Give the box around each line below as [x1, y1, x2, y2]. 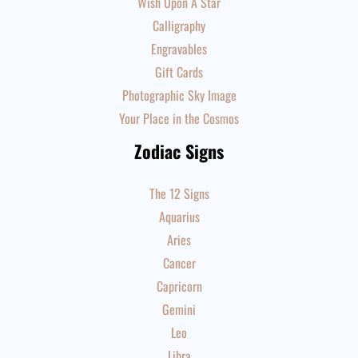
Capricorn [156, 276, 202, 296]
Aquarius [158, 207, 200, 226]
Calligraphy [153, 16, 205, 35]
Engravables [151, 39, 207, 58]
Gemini [162, 300, 196, 319]
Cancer [162, 253, 196, 272]
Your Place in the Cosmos [119, 109, 239, 128]
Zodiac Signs [134, 138, 224, 164]
